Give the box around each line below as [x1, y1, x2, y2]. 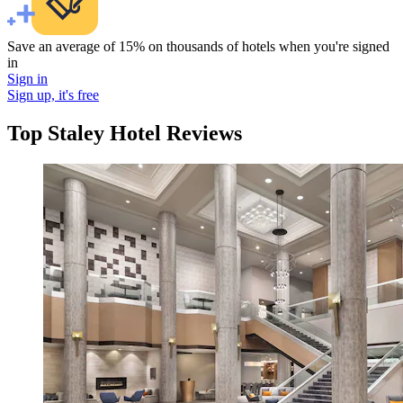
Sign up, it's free [7, 87, 99, 103]
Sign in [7, 71, 48, 87]
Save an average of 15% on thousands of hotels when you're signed [7, 39, 390, 55]
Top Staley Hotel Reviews [7, 121, 242, 146]
